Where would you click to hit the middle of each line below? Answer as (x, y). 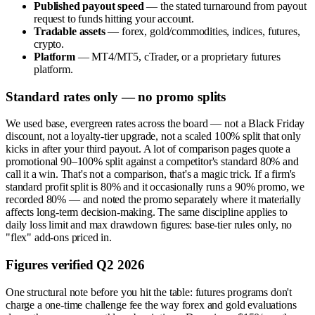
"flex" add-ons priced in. (59, 238)
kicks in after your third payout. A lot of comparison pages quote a (148, 149)
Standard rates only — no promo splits (116, 96)
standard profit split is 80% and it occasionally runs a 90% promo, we (155, 187)
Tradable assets (70, 31)
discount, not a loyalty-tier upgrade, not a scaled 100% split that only (153, 136)
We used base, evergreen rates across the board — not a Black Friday (155, 124)
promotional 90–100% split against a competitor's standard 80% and (152, 162)
